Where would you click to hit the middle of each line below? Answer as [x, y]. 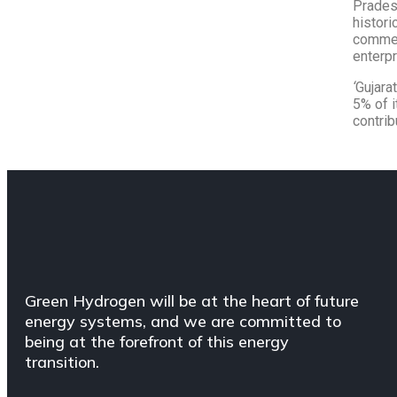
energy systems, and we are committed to [183, 321]
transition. [62, 362]
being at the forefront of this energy [157, 342]
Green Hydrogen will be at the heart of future [192, 301]
